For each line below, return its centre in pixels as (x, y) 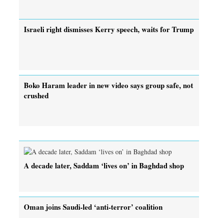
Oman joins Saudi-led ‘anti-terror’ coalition (93, 207)
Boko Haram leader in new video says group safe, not (109, 85)
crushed (36, 95)
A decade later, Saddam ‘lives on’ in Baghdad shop (104, 165)
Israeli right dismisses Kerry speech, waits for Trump (109, 29)
